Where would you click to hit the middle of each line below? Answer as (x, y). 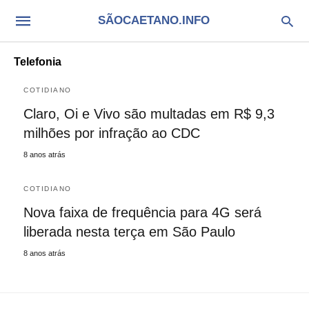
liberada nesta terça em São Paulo (129, 232)
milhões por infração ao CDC (112, 133)
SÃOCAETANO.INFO (153, 20)
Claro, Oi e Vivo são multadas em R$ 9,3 (149, 114)
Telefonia (38, 62)
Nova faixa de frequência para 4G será (142, 212)
